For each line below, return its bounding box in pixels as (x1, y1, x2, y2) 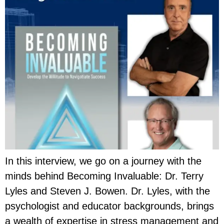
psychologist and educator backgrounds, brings (5, 200, 214, 211)
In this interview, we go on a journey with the (5, 155, 201, 166)
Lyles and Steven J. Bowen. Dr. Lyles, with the (5, 185, 210, 196)
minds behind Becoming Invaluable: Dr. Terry (5, 170, 203, 181)
